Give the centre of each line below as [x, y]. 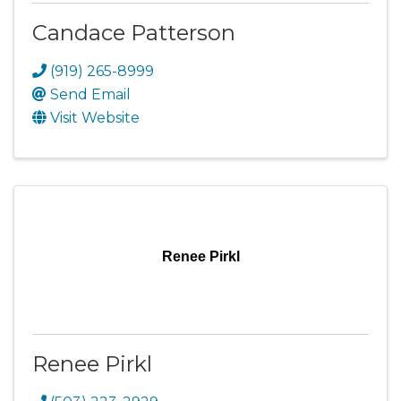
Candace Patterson [134, 33]
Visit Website [95, 118]
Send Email [90, 94]
